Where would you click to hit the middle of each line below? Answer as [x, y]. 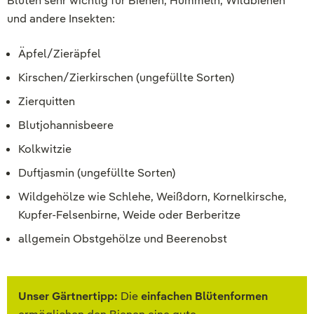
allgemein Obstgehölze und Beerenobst [123, 239]
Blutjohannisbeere [66, 125]
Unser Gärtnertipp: [68, 296]
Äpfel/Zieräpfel [60, 54]
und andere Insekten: [61, 19]
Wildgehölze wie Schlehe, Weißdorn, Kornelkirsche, [152, 197]
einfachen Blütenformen [204, 296]
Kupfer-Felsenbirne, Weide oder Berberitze [129, 215]
